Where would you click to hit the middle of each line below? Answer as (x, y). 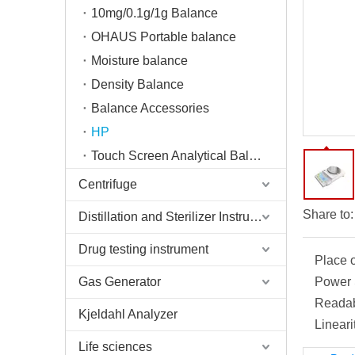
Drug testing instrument (143, 249)
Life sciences (115, 347)
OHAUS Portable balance (164, 37)
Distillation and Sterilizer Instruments (256, 217)
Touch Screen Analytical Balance (255, 156)
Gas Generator (120, 282)
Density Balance (137, 84)
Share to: (328, 214)
